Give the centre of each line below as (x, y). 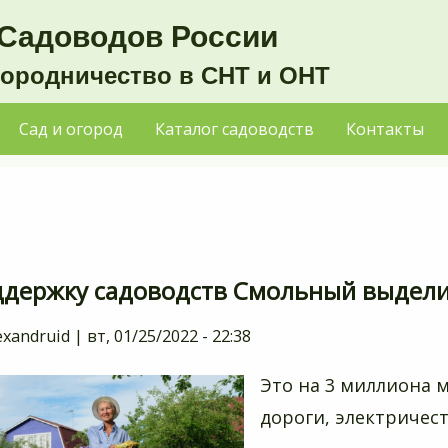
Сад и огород (71, 129)
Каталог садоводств (234, 129)
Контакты (385, 129)
